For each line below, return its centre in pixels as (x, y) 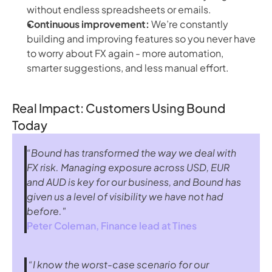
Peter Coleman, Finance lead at (100, 226)
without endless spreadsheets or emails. (119, 9)
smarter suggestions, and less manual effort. (128, 68)
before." (46, 211)
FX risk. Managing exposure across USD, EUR (128, 167)
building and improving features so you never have (141, 39)
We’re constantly (189, 24)
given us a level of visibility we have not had (125, 196)
